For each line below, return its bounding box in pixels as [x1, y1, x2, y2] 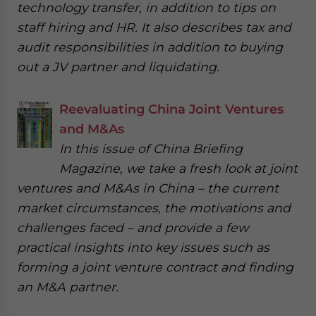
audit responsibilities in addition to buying [17, 39, 283, 54]
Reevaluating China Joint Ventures [59, 102, 284, 116]
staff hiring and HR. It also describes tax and [17, 20, 291, 35]
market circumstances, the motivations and [17, 200, 291, 215]
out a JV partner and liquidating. [17, 59, 219, 74]
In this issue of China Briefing [59, 141, 243, 156]
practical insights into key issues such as [17, 240, 269, 255]
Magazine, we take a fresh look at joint [59, 161, 298, 176]
